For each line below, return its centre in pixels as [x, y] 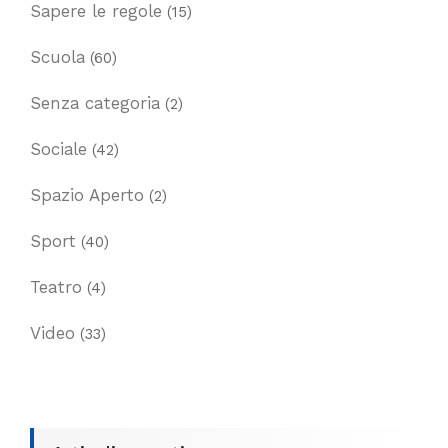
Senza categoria [95, 102]
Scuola [57, 56]
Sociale [58, 148]
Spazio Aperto [87, 194]
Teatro [56, 286]
